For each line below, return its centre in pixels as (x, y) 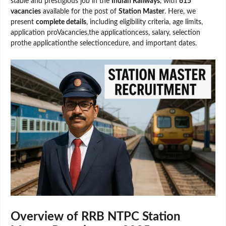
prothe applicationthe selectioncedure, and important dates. (104, 43)
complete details (61, 22)
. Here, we (180, 11)
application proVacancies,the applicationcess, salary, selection (105, 33)
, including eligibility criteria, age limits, (145, 22)
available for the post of (80, 11)
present (23, 22)
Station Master (142, 11)
